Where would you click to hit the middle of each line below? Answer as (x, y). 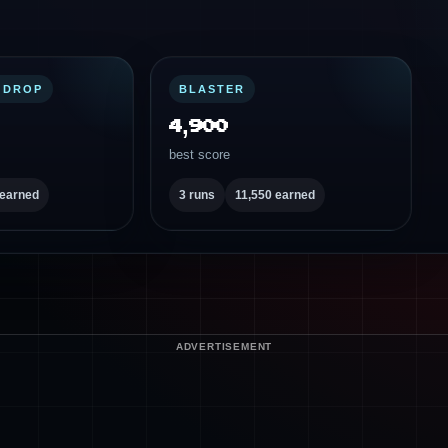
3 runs (197, 195)
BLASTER (212, 89)
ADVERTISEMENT (224, 346)
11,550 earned (275, 195)
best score (199, 154)
